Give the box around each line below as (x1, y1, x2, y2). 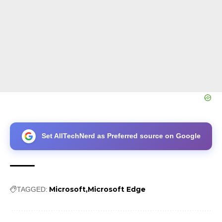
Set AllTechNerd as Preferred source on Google (41, 132, 201, 140)
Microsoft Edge (88, 184, 146, 194)
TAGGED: (17, 185, 48, 193)
